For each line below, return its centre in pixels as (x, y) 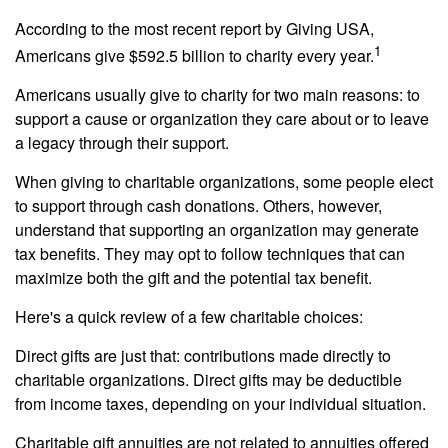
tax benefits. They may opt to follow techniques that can (210, 254)
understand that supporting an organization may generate (217, 230)
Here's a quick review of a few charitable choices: (189, 317)
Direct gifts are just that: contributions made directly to (203, 356)
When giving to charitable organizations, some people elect (224, 182)
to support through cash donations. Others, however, (198, 206)
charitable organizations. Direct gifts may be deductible (208, 380)
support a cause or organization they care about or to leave (222, 119)
